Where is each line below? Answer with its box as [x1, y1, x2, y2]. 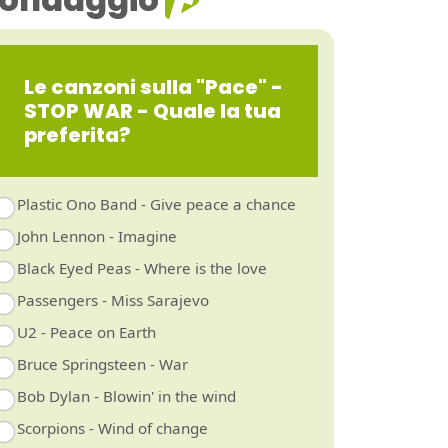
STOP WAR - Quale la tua [24, 96, 281, 125]
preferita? [24, 120, 131, 149]
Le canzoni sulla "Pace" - [24, 72, 283, 101]
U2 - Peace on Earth [16, 321, 156, 342]
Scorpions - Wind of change [16, 417, 208, 438]
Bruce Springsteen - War [16, 353, 188, 374]
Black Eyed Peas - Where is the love [16, 257, 267, 278]
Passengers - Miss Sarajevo [16, 289, 209, 310]
